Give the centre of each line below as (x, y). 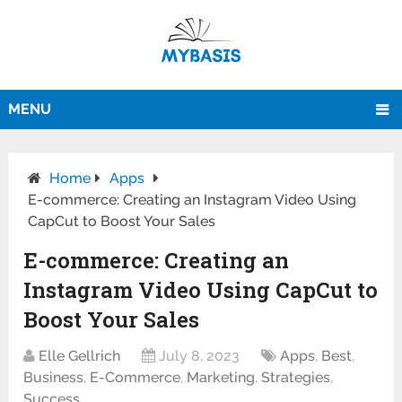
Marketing (221, 378)
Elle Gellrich (80, 356)
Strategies (296, 378)
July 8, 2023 (200, 356)
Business (54, 378)
